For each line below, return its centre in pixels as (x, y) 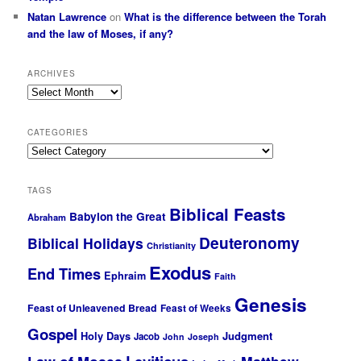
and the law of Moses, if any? (101, 33)
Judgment (248, 335)
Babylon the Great (118, 217)
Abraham (47, 217)
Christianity (172, 246)
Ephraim (125, 275)
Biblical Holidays (86, 243)
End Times (64, 273)
